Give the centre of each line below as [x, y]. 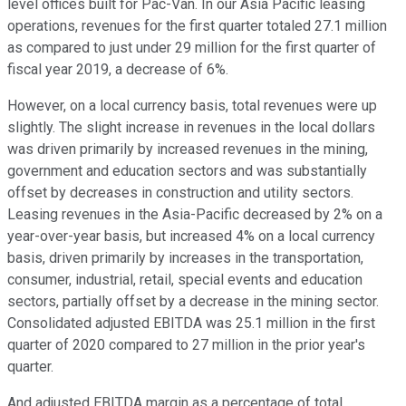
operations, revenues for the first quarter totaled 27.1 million [197, 26]
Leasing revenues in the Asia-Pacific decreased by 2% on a [195, 215]
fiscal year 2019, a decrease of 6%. [118, 70]
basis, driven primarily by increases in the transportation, [185, 258]
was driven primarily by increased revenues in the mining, [188, 150]
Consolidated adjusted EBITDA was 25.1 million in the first [191, 324]
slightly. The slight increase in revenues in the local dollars [191, 128]
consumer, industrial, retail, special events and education [185, 280]
